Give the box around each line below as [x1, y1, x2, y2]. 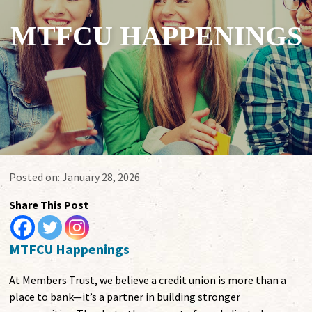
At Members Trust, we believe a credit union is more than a [9, 273, 287, 288]
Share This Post [9, 198, 89, 212]
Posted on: [9, 170, 63, 185]
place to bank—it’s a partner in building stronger [9, 290, 241, 304]
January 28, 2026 [62, 170, 141, 185]
